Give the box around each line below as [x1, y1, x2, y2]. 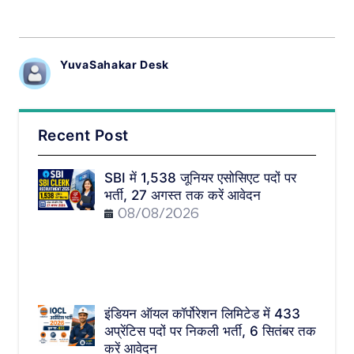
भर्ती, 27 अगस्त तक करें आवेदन [104, 187, 261, 204]
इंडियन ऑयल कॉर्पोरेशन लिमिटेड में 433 [104, 306, 300, 322]
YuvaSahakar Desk [60, 58, 170, 72]
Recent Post [38, 126, 129, 145]
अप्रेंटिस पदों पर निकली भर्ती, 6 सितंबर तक [104, 323, 316, 340]
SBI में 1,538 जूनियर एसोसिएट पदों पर [104, 170, 296, 186]
